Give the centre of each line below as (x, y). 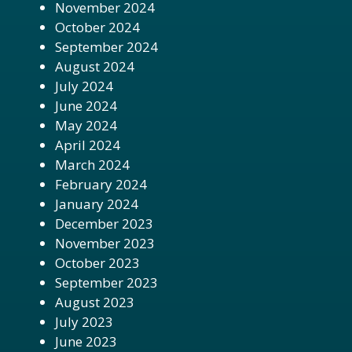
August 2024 (95, 66)
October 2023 (97, 262)
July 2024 (84, 86)
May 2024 (86, 125)
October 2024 (97, 27)
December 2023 (104, 223)
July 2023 (84, 321)
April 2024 (88, 145)
